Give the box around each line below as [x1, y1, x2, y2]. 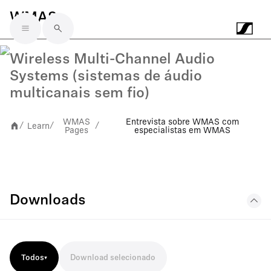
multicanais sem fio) [10, 87, 149, 101]
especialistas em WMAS [134, 125, 230, 135]
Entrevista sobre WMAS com [125, 117, 239, 126]
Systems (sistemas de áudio [10, 70, 202, 84]
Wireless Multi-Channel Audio [10, 53, 215, 67]
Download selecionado [70, 254, 155, 262]
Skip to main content [9, 31, 124, 44]
